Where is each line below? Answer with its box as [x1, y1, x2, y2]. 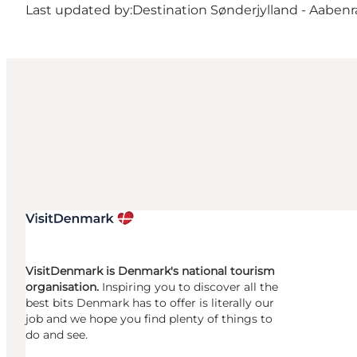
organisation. [25, 279, 102, 294]
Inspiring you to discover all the [102, 279, 278, 294]
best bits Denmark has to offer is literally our [25, 295, 274, 310]
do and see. [25, 327, 88, 342]
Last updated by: [25, 2, 132, 18]
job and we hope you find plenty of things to [25, 311, 273, 326]
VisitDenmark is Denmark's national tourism [25, 263, 275, 278]
